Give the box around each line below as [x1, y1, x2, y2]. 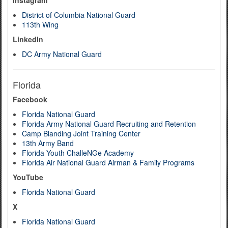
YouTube [13, 172, 43, 182]
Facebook [13, 94, 47, 104]
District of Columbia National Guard [22, 10, 135, 20]
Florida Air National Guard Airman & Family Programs [22, 157, 194, 167]
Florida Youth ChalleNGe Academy [22, 148, 134, 158]
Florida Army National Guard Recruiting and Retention [22, 119, 196, 129]
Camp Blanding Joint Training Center [22, 128, 140, 138]
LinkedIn [13, 34, 43, 44]
